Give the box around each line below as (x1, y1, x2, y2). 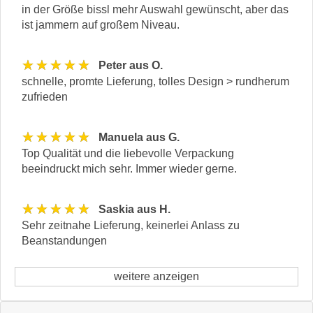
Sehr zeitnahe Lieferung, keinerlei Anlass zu (22, 219, 240, 231)
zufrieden (22, 90, 68, 103)
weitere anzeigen (114, 270, 199, 282)
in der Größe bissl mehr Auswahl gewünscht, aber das (22, 3, 289, 15)
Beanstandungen (22, 234, 107, 247)
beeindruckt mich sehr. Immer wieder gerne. (22, 162, 237, 175)
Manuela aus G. (99, 131, 180, 144)
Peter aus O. (99, 59, 163, 72)
